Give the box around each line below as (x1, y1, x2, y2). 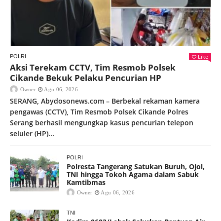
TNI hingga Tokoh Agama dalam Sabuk (67, 169, 199, 179)
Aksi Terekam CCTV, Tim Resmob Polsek (10, 61, 176, 73)
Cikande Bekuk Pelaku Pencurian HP (10, 72, 161, 83)
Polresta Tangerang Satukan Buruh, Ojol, (67, 161, 205, 171)
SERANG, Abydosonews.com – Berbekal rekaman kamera (10, 96, 200, 106)
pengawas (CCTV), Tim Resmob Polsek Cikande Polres (10, 107, 188, 116)
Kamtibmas (67, 177, 106, 187)
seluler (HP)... (10, 128, 54, 138)
